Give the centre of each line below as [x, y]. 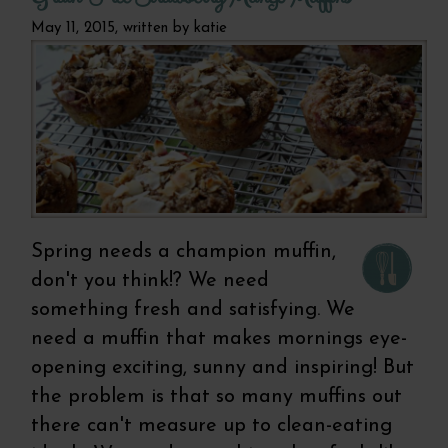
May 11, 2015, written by [113, 28]
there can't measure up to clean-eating [212, 426]
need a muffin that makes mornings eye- [219, 339]
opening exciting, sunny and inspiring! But [223, 368]
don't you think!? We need [150, 281]
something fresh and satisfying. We [193, 310]
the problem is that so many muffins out [217, 397]
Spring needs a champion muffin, [184, 252]
